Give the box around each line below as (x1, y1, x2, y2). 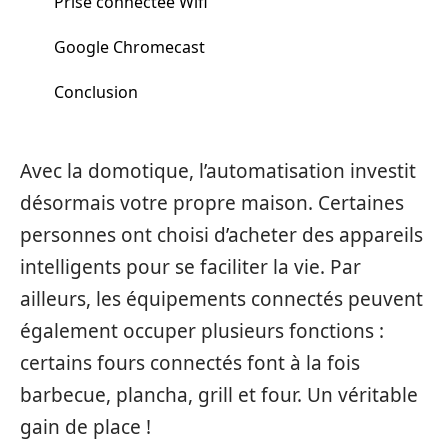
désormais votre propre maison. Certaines (20, 190, 404, 216)
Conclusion (54, 80, 138, 103)
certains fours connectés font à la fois (20, 350, 360, 376)
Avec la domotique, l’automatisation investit (20, 158, 416, 184)
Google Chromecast (54, 35, 205, 58)
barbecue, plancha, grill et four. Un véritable (20, 382, 418, 408)
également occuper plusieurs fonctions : (20, 318, 384, 344)
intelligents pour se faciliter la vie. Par (20, 254, 361, 280)
